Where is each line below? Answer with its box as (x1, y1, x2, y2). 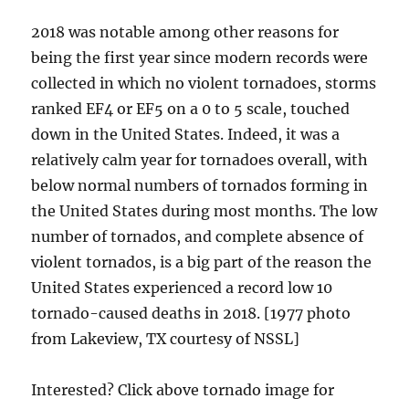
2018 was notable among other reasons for (31, 23, 340, 42)
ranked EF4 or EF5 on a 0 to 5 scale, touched (31, 100, 351, 119)
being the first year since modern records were (31, 48, 369, 68)
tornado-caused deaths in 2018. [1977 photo (31, 304, 351, 323)
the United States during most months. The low (31, 202, 378, 221)
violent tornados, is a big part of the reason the (31, 253, 372, 272)
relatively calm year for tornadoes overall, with (31, 151, 369, 170)
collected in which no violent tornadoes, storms (31, 74, 377, 93)
